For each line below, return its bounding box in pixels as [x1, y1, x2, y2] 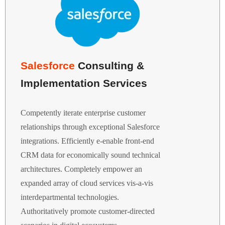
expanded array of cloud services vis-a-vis [21, 179, 153, 187]
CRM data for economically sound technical [21, 151, 160, 159]
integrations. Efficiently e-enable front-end [21, 137, 154, 145]
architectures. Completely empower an [21, 165, 142, 173]
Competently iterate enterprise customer [21, 108, 146, 117]
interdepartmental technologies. [21, 193, 119, 201]
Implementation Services [21, 77, 147, 89]
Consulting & [75, 60, 144, 71]
